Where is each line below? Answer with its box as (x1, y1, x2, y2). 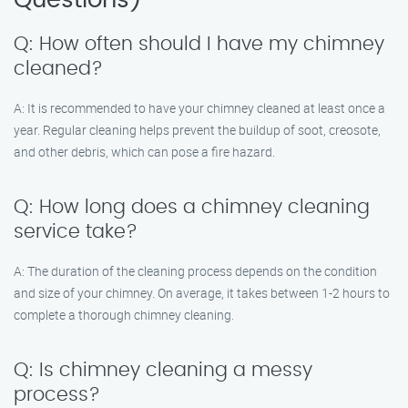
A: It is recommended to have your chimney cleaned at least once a (14, 99, 385, 117)
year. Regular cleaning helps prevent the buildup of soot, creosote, (14, 121, 381, 138)
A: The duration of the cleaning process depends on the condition (14, 262, 377, 280)
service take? (14, 222, 138, 241)
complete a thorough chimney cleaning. (14, 306, 234, 323)
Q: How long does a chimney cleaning (14, 198, 370, 217)
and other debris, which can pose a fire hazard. (14, 143, 275, 160)
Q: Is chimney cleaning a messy (14, 361, 312, 380)
